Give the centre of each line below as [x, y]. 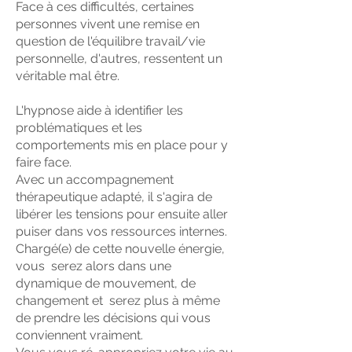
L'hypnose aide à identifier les [99, 110]
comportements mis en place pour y [122, 145]
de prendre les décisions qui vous [113, 318]
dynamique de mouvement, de [106, 283]
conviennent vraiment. [79, 335]
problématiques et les [79, 128]
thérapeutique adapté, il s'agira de [114, 197]
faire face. [44, 162]
